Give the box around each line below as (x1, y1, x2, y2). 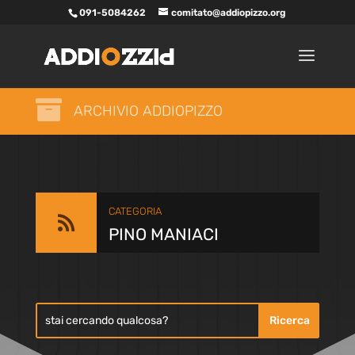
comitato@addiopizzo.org (171, 7, 287, 18)
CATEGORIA (108, 205, 162, 217)
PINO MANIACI (108, 224, 219, 244)
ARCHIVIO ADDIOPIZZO (73, 102, 223, 120)
